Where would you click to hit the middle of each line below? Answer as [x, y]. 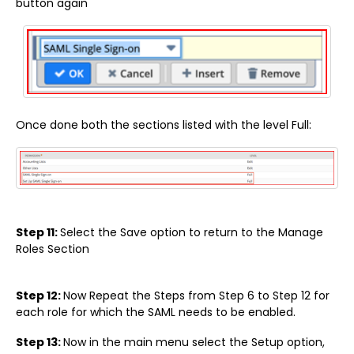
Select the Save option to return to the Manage [192, 233]
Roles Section [53, 249]
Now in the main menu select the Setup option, [194, 343]
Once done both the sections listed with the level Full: [164, 124]
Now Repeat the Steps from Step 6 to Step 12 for [196, 296]
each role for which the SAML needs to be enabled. [156, 313]
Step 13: [40, 343]
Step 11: [38, 233]
